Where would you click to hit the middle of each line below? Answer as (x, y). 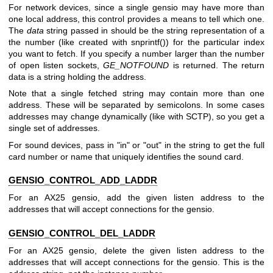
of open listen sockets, (56, 65)
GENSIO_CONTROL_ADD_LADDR (83, 180)
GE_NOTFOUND (136, 65)
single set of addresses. (54, 128)
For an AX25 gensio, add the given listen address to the (136, 198)
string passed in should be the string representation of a (154, 30)
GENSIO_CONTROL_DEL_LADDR (82, 233)
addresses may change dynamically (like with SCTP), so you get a (136, 117)
